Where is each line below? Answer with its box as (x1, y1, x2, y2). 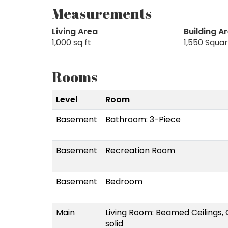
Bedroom (105, 175, 142, 187)
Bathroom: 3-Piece (105, 113, 181, 125)
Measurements (52, 3, 152, 23)
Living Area (52, 25, 98, 37)
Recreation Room (105, 144, 175, 156)
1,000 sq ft (52, 36, 91, 48)
